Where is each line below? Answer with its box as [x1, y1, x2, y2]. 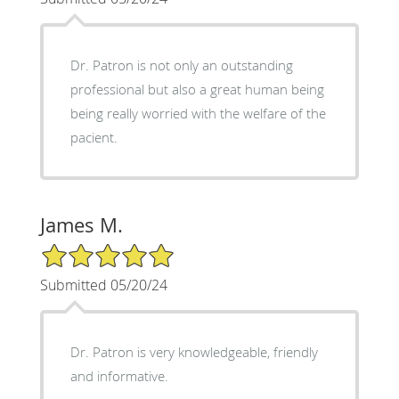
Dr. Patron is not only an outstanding [69, 55, 293, 74]
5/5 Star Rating [39, 240, 128, 258]
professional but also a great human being [69, 79, 324, 98]
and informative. [69, 366, 168, 385]
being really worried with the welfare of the [69, 103, 326, 122]
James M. [39, 211, 123, 238]
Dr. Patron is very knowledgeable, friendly [69, 342, 318, 361]
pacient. [69, 127, 118, 146]
